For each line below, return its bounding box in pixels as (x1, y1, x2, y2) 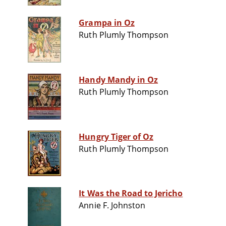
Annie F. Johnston (79, 200, 146, 211)
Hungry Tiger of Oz (79, 131, 154, 143)
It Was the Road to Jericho (79, 188, 183, 199)
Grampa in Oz (79, 17, 135, 29)
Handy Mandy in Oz (79, 74, 158, 86)
